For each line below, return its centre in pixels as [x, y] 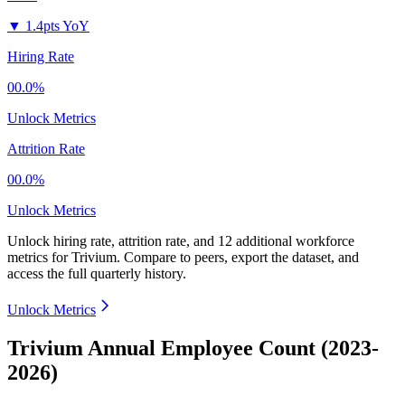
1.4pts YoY [57, 26]
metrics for [39, 258]
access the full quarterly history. [97, 274]
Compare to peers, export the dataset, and [241, 258]
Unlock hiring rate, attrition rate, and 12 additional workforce [181, 241]
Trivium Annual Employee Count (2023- [193, 348]
